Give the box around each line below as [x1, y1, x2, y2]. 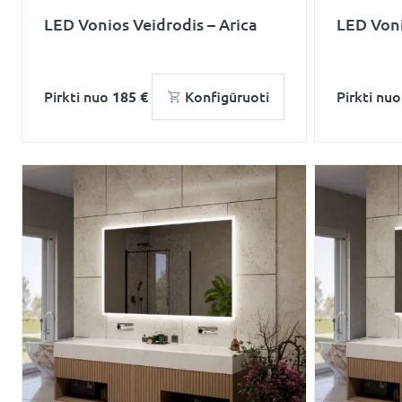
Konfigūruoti [185, 89, 269, 105]
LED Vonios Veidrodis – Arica [44, 15, 258, 33]
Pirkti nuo [44, 89, 112, 105]
